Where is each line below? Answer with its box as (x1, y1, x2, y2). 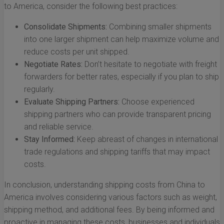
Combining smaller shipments (107, 22, 211, 32)
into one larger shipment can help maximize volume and (24, 34, 219, 44)
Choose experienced (119, 97, 194, 107)
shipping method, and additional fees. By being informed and (4, 205, 214, 215)
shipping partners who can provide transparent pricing (24, 109, 211, 119)
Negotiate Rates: (24, 59, 82, 69)
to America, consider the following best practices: (4, 1, 177, 11)
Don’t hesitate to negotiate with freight (82, 59, 217, 69)
